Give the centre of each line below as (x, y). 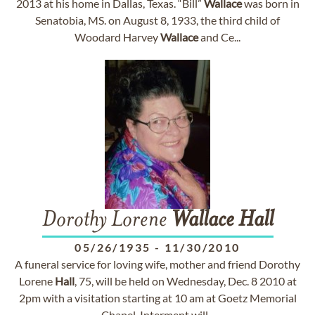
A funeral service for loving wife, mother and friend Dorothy (157, 264)
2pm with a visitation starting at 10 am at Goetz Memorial (157, 298)
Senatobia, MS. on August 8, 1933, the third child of (157, 20)
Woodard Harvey (117, 37)
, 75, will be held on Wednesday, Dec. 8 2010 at (185, 281)
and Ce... (219, 37)
